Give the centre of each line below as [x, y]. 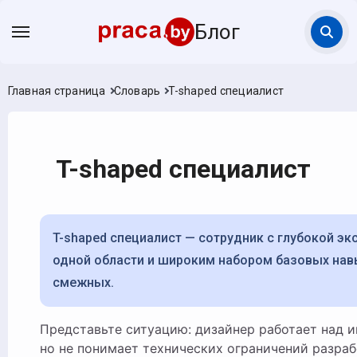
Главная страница [57, 91]
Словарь [137, 91]
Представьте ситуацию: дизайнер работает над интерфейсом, [44, 329]
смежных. [83, 282]
